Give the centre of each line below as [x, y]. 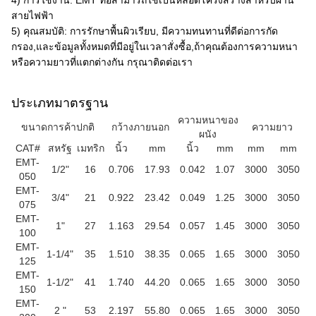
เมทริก [90, 148]
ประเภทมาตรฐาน [60, 103]
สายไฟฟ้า [32, 16]
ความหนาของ [208, 120]
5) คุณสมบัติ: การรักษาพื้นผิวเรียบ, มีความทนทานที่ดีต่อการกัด [145, 31]
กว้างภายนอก [140, 127]
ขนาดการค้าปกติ [58, 127]
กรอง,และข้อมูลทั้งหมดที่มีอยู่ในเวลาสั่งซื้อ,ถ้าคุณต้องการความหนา [154, 47]
